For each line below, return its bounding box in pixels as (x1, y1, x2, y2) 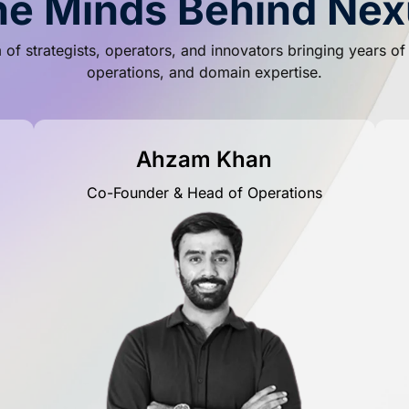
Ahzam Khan (136, 145, 273, 173)
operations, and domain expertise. (86, 62, 322, 81)
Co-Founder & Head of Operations (86, 183, 322, 202)
